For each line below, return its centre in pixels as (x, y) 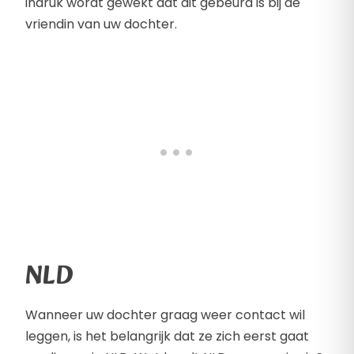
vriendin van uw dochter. (101, 24)
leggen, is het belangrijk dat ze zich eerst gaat (167, 337)
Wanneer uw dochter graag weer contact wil (165, 315)
